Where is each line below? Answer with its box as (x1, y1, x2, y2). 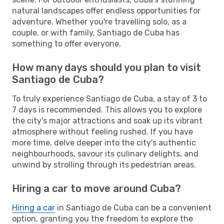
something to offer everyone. (12, 38, 121, 48)
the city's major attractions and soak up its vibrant (12, 115, 202, 125)
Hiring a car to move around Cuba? (12, 182, 181, 194)
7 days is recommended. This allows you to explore (12, 104, 202, 114)
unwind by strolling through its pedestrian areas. (12, 159, 196, 169)
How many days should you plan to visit (12, 61, 201, 73)
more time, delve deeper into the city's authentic (12, 137, 196, 147)
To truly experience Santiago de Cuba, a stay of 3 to (12, 93, 207, 103)
